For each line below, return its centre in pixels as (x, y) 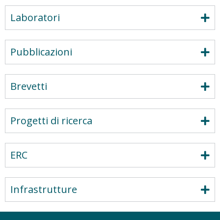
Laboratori (35, 17)
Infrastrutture (44, 189)
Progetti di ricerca (51, 121)
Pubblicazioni (41, 52)
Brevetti (29, 86)
